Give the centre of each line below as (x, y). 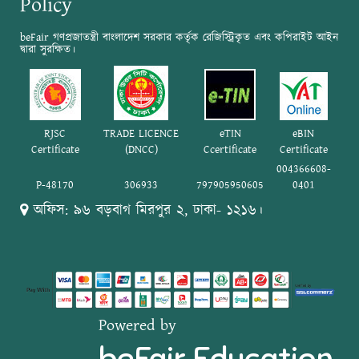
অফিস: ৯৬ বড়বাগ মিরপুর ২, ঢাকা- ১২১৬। (145, 211)
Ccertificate (230, 150)
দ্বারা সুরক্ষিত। (48, 50)
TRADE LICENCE (141, 134)
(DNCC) (141, 150)
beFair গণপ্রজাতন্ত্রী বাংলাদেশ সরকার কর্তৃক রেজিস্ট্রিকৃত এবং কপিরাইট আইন (179, 38)
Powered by (137, 326)
